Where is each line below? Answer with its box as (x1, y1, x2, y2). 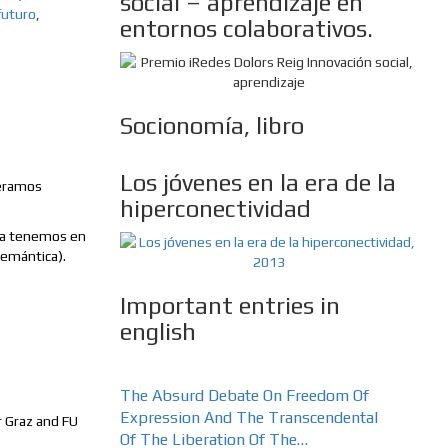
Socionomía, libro (119, 112, 304, 140)
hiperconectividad (119, 195, 311, 223)
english (119, 318, 196, 346)
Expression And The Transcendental (119, 408, 378, 428)
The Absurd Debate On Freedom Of (119, 386, 369, 406)
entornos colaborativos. (119, 15, 373, 43)
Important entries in (119, 292, 340, 320)
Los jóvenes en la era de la (119, 169, 396, 197)
